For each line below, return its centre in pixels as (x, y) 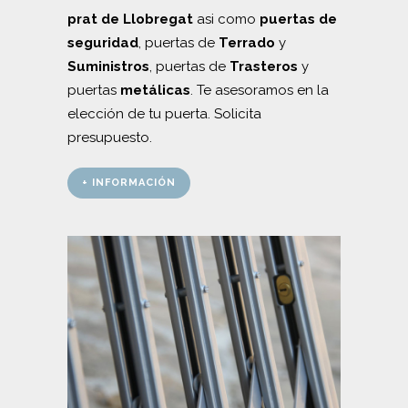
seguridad (103, 42)
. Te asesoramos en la (260, 90)
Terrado (247, 42)
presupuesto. (110, 137)
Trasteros (264, 66)
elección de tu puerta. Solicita (164, 113)
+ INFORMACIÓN (129, 182)
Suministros (108, 66)
